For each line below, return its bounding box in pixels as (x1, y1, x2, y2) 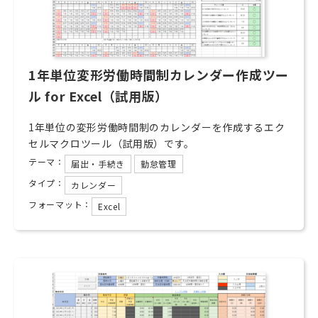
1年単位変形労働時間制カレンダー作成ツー (28, 65, 290, 84)
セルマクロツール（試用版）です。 (28, 136, 195, 150)
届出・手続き (70, 158, 126, 170)
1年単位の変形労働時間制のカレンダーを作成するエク (28, 120, 285, 134)
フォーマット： (28, 198, 92, 210)
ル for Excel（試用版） (28, 87, 169, 105)
